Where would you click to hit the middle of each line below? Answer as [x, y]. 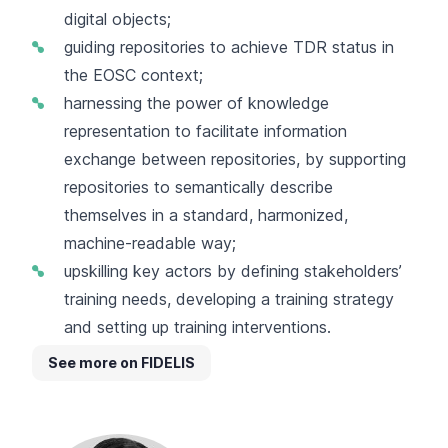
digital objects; [117, 18]
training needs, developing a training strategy [229, 298]
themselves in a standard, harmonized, [206, 214]
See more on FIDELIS [121, 362]
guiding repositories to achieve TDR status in [229, 46]
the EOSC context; [133, 74]
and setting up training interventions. [200, 326]
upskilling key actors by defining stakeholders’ [233, 270]
